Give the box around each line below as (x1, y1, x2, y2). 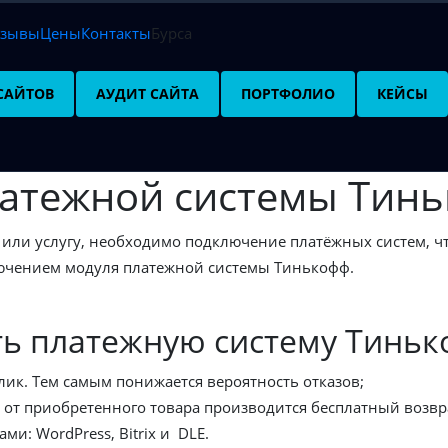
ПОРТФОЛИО (241, 83, 335, 103)
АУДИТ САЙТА (96, 83, 199, 103)
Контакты (81, 22, 152, 43)
